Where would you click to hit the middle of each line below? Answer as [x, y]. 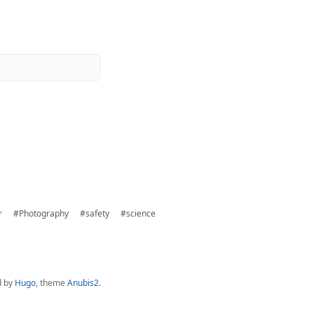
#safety [95, 213]
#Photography [41, 213]
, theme [52, 283]
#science [138, 213]
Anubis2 [83, 283]
